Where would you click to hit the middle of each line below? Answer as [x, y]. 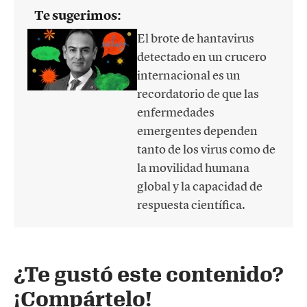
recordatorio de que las [198, 94]
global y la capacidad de [200, 186]
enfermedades [176, 112]
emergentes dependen [197, 131]
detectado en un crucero [202, 57]
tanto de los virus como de [206, 149]
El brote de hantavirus [196, 38]
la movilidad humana [193, 168]
